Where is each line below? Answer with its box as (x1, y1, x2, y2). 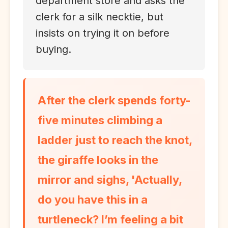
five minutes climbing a (38, 113, 162, 127)
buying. (36, 43, 71, 55)
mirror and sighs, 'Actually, (38, 173, 182, 186)
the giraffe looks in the (38, 153, 158, 166)
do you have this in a (38, 193, 148, 206)
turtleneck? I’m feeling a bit (38, 213, 183, 226)
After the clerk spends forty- (38, 94, 191, 107)
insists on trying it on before (36, 27, 169, 39)
